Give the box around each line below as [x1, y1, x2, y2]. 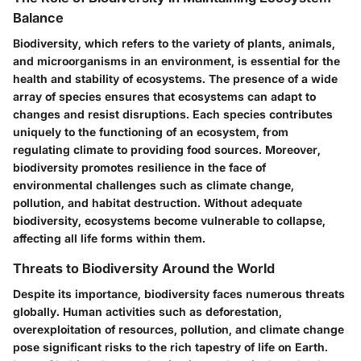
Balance [13, 9, 64, 26]
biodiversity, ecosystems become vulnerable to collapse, [13, 213, 326, 227]
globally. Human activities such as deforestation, [13, 305, 282, 318]
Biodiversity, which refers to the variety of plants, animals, [13, 35, 335, 50]
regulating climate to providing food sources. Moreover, [13, 142, 321, 156]
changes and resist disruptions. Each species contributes [13, 106, 333, 121]
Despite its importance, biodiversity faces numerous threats [13, 287, 345, 301]
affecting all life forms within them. [13, 230, 205, 245]
